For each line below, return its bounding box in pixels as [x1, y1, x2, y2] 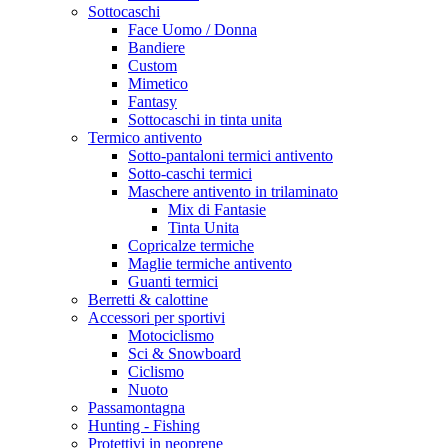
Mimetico [128, 75, 188, 92]
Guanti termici [128, 273, 218, 290]
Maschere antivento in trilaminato [128, 183, 338, 200]
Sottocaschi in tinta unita [128, 111, 282, 128]
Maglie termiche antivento [128, 255, 292, 272]
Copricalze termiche [128, 237, 254, 254]
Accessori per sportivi [88, 309, 225, 326]
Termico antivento [88, 129, 202, 146]
